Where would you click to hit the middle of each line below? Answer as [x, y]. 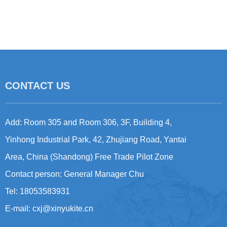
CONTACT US [37, 86]
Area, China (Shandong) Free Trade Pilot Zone [89, 157]
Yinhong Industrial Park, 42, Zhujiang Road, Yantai [96, 140]
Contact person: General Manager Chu [74, 174]
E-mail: [19, 209]
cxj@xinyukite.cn [63, 209]
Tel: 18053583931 [37, 192]
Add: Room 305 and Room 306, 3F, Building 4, [88, 123]
